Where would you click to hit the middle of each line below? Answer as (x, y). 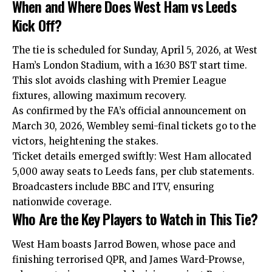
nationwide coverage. (62, 202)
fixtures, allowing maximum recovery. (99, 96)
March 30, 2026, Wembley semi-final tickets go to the (134, 126)
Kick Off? (37, 25)
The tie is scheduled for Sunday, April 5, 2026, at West (135, 50)
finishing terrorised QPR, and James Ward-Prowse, (128, 259)
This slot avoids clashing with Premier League (119, 81)
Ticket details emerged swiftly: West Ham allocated (132, 157)
